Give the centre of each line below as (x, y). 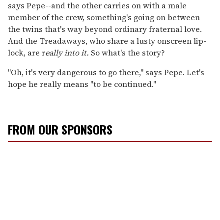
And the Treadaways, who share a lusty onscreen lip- (107, 41)
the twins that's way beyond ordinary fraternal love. (105, 29)
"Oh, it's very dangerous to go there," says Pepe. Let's (106, 72)
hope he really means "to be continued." (82, 84)
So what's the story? (127, 52)
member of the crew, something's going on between (104, 17)
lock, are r (27, 52)
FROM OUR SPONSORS (60, 129)
